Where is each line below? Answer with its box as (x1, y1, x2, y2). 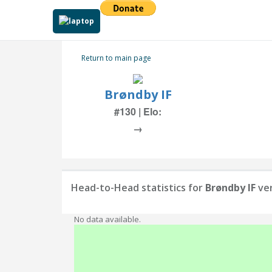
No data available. (74, 214, 141, 225)
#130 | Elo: (114, 104, 161, 118)
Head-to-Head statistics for (71, 181, 205, 194)
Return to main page (81, 53, 151, 63)
